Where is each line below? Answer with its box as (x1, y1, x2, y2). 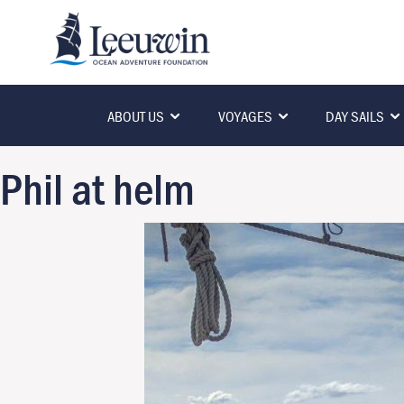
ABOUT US (107, 106, 164, 127)
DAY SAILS (326, 106, 384, 127)
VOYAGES (217, 106, 272, 127)
